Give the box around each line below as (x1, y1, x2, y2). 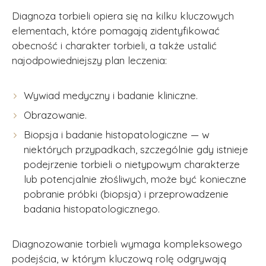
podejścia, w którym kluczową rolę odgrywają (12, 252, 226, 265)
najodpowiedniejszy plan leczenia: (12, 54, 167, 66)
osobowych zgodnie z (39, 137, 124, 147)
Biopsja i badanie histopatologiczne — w (24, 128, 210, 141)
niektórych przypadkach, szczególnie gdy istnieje (24, 143, 248, 156)
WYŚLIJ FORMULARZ (94, 197, 172, 207)
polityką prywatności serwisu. (124, 137, 233, 147)
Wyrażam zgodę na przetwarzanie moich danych (39, 129, 223, 140)
